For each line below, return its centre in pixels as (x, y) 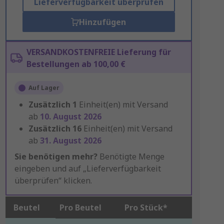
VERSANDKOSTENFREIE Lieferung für (98, 52)
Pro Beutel (80, 207)
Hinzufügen (103, 22)
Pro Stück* (146, 207)
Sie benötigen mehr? (56, 156)
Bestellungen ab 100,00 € (76, 64)
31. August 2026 (70, 140)
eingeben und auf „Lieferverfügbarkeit (87, 168)
